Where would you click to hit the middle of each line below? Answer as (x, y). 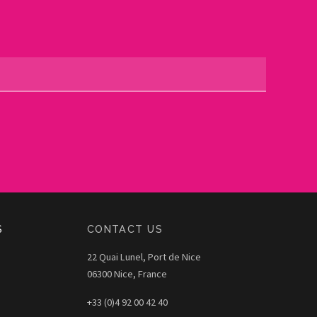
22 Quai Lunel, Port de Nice (144, 257)
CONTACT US (125, 229)
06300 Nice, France (127, 273)
